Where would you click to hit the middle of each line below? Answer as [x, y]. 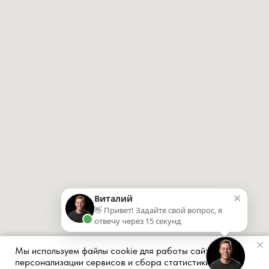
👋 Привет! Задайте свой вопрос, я [158, 210]
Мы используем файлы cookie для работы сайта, [116, 251]
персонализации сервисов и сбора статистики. [114, 262]
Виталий [113, 198]
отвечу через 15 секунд [138, 221]
